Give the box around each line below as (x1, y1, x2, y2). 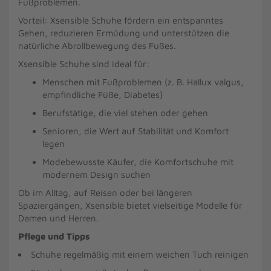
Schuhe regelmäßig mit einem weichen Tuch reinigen (31, 249, 249, 260)
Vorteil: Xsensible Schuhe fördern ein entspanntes (18, 15, 223, 25)
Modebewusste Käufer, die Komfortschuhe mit (42, 157, 233, 167)
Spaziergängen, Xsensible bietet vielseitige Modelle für (18, 200, 243, 211)
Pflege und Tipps (18, 231, 90, 241)
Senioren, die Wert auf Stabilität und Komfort (42, 126, 229, 136)
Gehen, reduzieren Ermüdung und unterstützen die (18, 28, 229, 38)
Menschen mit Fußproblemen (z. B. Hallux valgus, (42, 77, 244, 87)
